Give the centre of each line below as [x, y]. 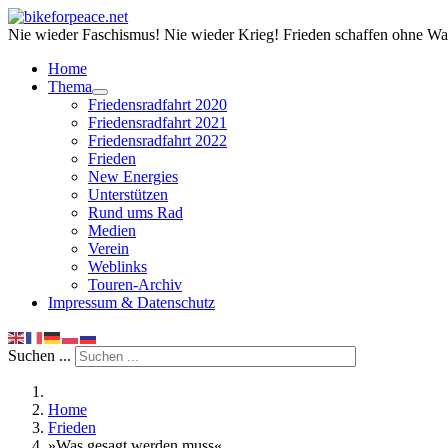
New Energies [133, 176]
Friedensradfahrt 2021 [157, 122]
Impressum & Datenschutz [131, 302]
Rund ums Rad [135, 212]
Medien [112, 230]
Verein [108, 248]
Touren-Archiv [135, 284]
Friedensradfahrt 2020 [157, 104]
